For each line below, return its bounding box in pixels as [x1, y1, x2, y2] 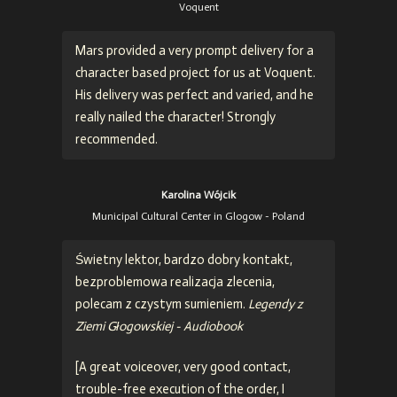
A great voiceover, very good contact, [79, 359, 291, 376]
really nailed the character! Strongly [75, 108, 276, 125]
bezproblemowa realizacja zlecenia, [75, 273, 275, 290]
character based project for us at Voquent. [75, 64, 315, 81]
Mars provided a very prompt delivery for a [75, 42, 314, 58]
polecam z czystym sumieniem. [75, 295, 248, 312]
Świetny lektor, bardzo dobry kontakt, [75, 251, 292, 268]
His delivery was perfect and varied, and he [75, 86, 314, 103]
